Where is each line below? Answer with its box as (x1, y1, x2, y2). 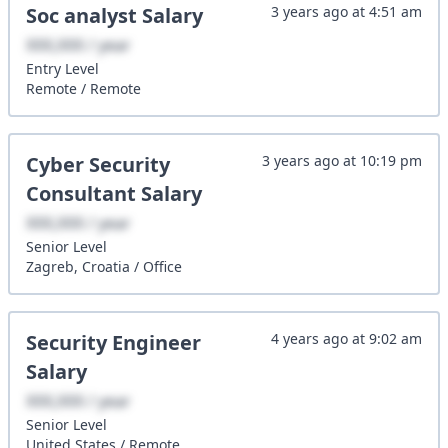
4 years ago (271, 329, 348, 348)
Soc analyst (26, 2, 137, 29)
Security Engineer (26, 329, 201, 356)
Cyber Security (26, 151, 170, 178)
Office (143, 257, 182, 276)
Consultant (26, 180, 136, 207)
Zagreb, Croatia (26, 257, 130, 276)
